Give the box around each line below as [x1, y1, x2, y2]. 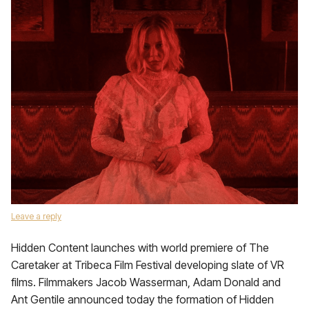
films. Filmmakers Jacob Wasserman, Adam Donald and [11, 275, 281, 289]
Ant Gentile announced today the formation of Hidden [11, 292, 274, 306]
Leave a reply [11, 211, 61, 221]
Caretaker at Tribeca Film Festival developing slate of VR [11, 258, 284, 272]
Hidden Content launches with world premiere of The [11, 241, 269, 255]
